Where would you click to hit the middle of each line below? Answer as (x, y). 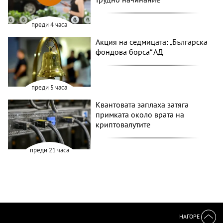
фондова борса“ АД (130, 52)
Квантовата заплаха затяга (142, 104)
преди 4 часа (50, 25)
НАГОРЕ (190, 217)
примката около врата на (140, 114)
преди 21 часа (49, 150)
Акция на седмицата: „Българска (152, 42)
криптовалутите (123, 124)
